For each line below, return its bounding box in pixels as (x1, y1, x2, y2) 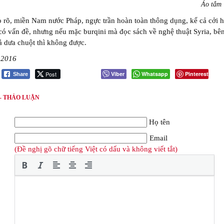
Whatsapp (141, 69, 168, 77)
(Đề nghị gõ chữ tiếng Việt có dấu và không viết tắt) (14, 144, 177, 153)
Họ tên (149, 117, 170, 126)
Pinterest (185, 69, 208, 77)
